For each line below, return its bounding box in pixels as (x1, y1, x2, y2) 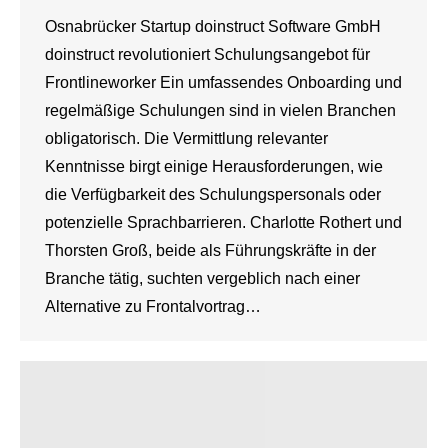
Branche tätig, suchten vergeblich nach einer (45, 270, 360, 287)
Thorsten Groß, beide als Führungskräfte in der (45, 242, 376, 259)
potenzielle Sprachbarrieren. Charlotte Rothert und (45, 214, 402, 231)
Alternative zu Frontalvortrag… (45, 298, 261, 315)
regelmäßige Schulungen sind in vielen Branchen (45, 102, 396, 119)
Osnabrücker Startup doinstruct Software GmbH (45, 18, 381, 35)
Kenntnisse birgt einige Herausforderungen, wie (45, 158, 383, 175)
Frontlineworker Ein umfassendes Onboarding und (45, 74, 402, 91)
